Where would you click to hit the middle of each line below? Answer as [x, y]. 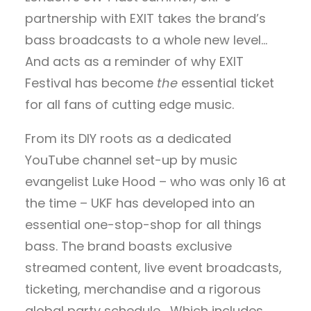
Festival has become [91, 83]
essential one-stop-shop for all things [143, 225]
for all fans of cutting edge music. [129, 104]
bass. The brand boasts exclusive [128, 246]
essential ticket [228, 83]
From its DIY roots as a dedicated [128, 138]
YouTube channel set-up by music [131, 160]
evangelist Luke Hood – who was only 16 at [155, 182]
